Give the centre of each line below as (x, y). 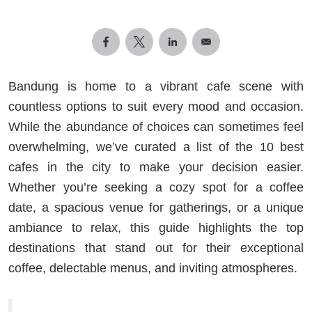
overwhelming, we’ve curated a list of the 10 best (156, 147)
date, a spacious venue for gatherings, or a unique (156, 207)
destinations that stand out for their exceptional (156, 248)
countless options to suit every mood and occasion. (156, 106)
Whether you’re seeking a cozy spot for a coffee (156, 187)
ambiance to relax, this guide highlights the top (156, 227)
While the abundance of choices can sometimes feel (156, 126)
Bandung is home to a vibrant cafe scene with (156, 86)
